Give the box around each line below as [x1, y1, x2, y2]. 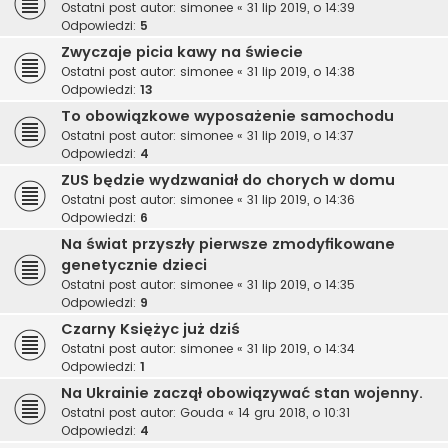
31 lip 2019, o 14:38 [247, 63, 355, 81]
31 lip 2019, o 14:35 [247, 276, 355, 294]
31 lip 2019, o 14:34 [247, 340, 355, 358]
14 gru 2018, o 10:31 [238, 404, 350, 422]
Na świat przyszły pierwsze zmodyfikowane [61, 234, 395, 255]
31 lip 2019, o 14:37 [247, 127, 354, 145]
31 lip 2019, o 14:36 [247, 191, 355, 209]
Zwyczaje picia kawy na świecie [61, 42, 303, 63]
